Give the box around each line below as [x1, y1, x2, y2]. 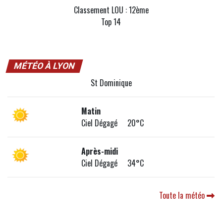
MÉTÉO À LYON [12, 61, 76, 71]
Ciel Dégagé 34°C [81, 157, 144, 169]
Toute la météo [159, 189, 207, 202]
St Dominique [90, 77, 132, 89]
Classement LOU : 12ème [73, 4, 149, 16]
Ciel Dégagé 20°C [81, 117, 144, 129]
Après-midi [81, 145, 118, 158]
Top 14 [101, 16, 121, 28]
